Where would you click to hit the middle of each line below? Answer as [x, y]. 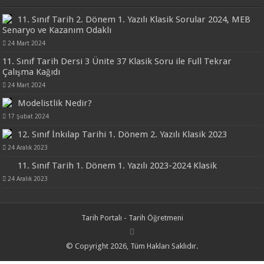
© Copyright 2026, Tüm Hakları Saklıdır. [132, 246]
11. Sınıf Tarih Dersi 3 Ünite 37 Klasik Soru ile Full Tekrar [117, 62]
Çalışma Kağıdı [32, 72]
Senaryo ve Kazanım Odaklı [57, 30]
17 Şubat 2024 [29, 116]
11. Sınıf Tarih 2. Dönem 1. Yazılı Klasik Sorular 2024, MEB [134, 20]
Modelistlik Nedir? [55, 103]
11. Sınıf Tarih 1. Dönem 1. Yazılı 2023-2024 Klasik [118, 166]
